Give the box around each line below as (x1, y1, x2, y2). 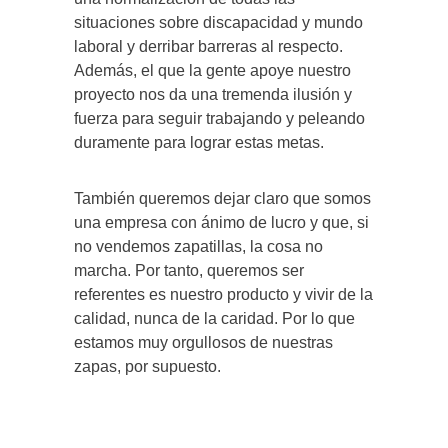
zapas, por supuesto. (74, 358, 221, 376)
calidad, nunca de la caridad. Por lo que (74, 310, 355, 328)
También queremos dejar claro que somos (74, 190, 371, 208)
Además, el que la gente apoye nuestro (74, 62, 351, 80)
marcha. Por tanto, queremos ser (74, 262, 304, 280)
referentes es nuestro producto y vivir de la (74, 286, 373, 304)
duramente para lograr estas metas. (74, 134, 324, 152)
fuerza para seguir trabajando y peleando (74, 110, 365, 128)
